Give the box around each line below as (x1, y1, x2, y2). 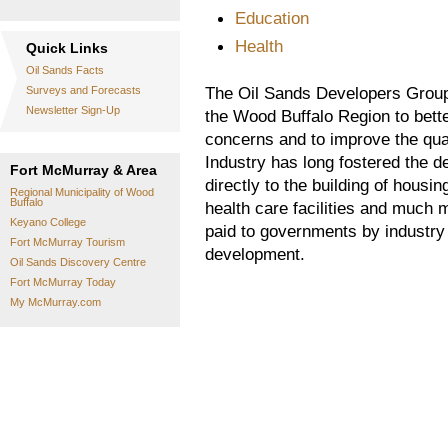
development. (205, 244, 305, 264)
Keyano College (10, 216, 86, 228)
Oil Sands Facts (26, 64, 104, 76)
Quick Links (26, 40, 108, 56)
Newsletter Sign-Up (26, 104, 120, 116)
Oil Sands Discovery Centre (10, 256, 146, 268)
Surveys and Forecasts (26, 84, 141, 96)
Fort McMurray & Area (10, 162, 157, 178)
